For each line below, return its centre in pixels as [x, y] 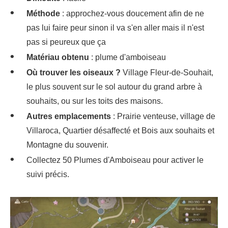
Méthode [43, 13]
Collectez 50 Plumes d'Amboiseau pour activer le [115, 160]
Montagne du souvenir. [67, 145]
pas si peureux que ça [66, 42]
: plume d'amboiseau [127, 57]
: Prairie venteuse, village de [163, 116]
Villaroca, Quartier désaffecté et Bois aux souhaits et [120, 130]
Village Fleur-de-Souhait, [167, 72]
